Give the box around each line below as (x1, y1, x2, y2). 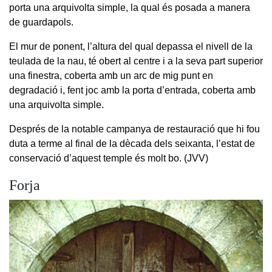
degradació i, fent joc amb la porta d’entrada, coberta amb (9, 85, 256, 96)
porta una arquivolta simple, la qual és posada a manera (9, 2, 250, 13)
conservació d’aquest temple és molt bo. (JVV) (9, 153, 208, 164)
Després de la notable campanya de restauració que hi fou (9, 124, 260, 135)
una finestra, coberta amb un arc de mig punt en (9, 70, 213, 81)
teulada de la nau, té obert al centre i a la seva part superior (9, 56, 263, 67)
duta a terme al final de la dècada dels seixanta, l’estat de (9, 138, 255, 149)
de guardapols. (9, 17, 73, 28)
